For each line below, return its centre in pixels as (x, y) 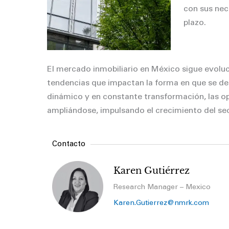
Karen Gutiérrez (153, 171)
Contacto (69, 145)
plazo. (194, 23)
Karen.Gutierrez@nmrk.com (161, 203)
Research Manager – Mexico (163, 187)
